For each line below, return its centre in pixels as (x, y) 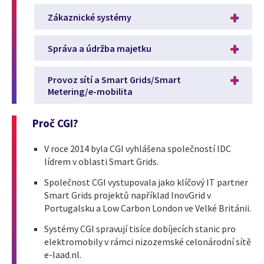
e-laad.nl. (63, 254)
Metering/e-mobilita (90, 91)
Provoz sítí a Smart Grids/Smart (114, 79)
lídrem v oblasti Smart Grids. (101, 161)
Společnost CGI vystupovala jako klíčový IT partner (146, 182)
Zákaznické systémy (90, 17)
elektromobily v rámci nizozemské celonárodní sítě (148, 241)
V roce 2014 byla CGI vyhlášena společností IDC (138, 148)
